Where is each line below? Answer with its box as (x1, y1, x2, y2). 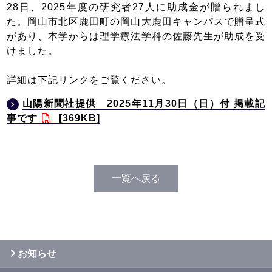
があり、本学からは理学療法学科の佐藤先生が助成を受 (7, 30, 265, 41)
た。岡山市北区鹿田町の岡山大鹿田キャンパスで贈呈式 (7, 16, 265, 27)
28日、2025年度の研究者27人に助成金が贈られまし (7, 1, 265, 12)
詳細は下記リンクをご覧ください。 (7, 74, 172, 85)
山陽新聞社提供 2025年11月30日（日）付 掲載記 (22, 98, 265, 109)
